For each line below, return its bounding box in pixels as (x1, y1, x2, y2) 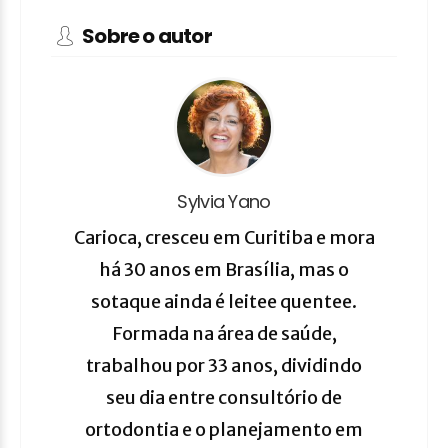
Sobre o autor (79, 22, 212, 51)
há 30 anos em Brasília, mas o (99, 258, 349, 282)
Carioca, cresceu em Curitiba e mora (73, 226, 375, 250)
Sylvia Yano (177, 189, 271, 215)
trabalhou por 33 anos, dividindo (86, 354, 362, 378)
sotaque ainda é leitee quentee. (91, 290, 357, 314)
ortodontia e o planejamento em (85, 418, 363, 442)
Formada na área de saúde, (111, 322, 337, 346)
